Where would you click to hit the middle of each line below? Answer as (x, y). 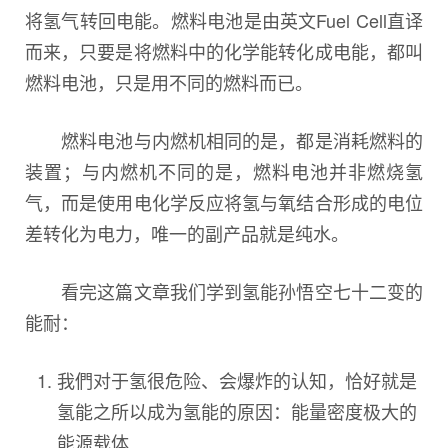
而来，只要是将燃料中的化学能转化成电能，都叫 (224, 50)
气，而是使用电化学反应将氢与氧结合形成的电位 (224, 201)
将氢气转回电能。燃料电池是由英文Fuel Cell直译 (224, 19)
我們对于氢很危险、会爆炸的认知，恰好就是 (237, 379)
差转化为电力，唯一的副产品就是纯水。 (187, 232)
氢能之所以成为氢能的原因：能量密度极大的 (237, 410)
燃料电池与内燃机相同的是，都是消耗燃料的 (224, 139)
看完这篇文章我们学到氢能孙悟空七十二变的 (224, 290)
